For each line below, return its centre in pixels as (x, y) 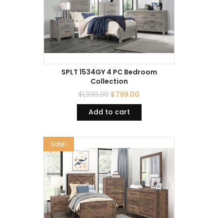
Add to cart (109, 112)
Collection (109, 82)
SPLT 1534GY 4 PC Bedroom (109, 72)
